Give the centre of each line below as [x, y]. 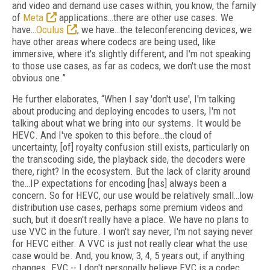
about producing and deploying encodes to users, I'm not [124, 111]
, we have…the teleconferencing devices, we [165, 30]
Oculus [50, 30]
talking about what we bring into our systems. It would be [127, 123]
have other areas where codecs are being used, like [114, 42]
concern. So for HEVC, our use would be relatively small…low [133, 195]
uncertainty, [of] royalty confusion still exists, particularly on [131, 147]
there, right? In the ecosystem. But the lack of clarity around [131, 171]
